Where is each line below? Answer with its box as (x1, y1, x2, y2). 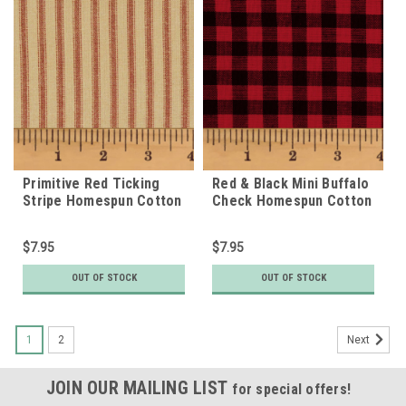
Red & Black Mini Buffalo (212, 174, 369, 192)
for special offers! (232, 380, 352, 398)
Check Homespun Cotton (212, 191, 372, 209)
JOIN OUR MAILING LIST (45, 376, 233, 399)
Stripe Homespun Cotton (23, 191, 182, 209)
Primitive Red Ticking (23, 174, 160, 192)
